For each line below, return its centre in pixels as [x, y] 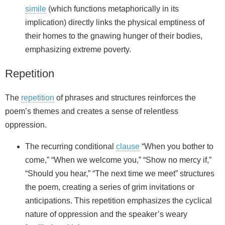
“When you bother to [177, 147]
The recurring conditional [71, 147]
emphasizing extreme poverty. [78, 50]
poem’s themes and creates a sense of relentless [92, 111]
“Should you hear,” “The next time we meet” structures [120, 174]
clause [128, 147]
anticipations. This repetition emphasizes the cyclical [119, 201]
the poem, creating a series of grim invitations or [110, 187]
